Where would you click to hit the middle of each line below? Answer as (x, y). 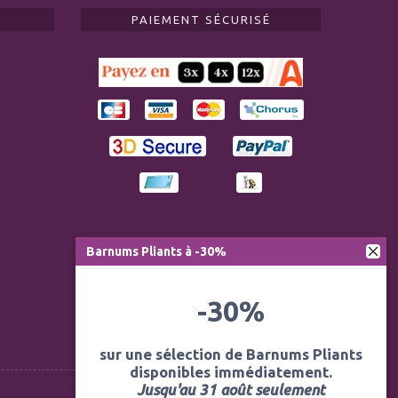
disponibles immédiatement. (231, 372)
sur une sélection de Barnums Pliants (231, 354)
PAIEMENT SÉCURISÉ (201, 19)
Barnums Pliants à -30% (156, 251)
